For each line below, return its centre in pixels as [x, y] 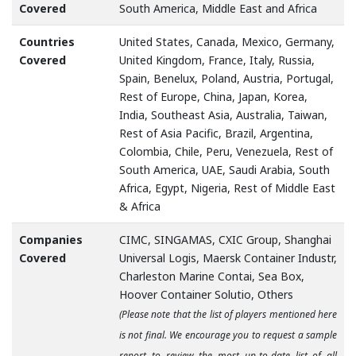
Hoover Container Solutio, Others [206, 295]
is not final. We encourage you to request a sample [228, 335]
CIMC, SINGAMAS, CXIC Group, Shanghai [225, 240]
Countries [47, 42]
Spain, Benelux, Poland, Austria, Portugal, [226, 79]
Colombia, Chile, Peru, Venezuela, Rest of [226, 152]
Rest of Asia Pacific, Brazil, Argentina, [216, 133]
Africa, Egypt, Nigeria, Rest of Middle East [227, 188]
